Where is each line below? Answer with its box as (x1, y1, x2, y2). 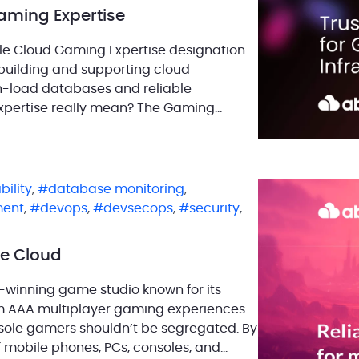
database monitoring (48, 182, 184, 196)
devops (40, 201, 87, 215)
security (189, 201, 240, 215)
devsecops (103, 201, 173, 215)
